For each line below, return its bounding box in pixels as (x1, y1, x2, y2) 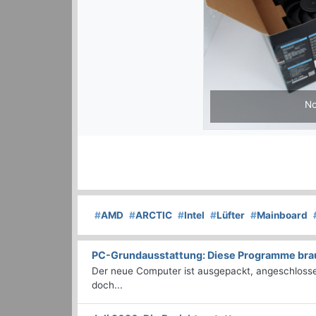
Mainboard (257, 209, 308, 221)
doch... (92, 279, 123, 291)
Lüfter (217, 209, 245, 221)
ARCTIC (135, 209, 172, 221)
